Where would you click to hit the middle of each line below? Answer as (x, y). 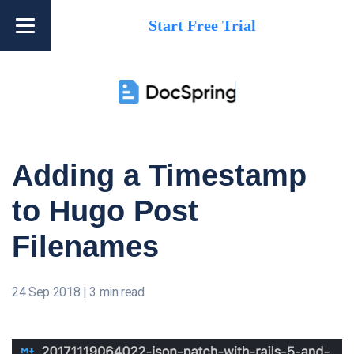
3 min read (117, 292)
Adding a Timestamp (159, 175)
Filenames (85, 247)
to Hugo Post (105, 211)
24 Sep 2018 (46, 292)
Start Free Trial (202, 25)
